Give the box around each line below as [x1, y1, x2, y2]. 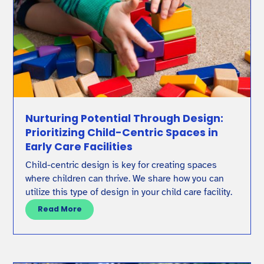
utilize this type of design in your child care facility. [25, 186, 233, 198]
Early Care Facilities [25, 138, 133, 154]
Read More [37, 204, 82, 214]
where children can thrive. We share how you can [25, 172, 225, 184]
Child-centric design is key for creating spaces [25, 159, 217, 171]
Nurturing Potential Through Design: [25, 110, 224, 126]
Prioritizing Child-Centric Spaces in [25, 124, 219, 140]
